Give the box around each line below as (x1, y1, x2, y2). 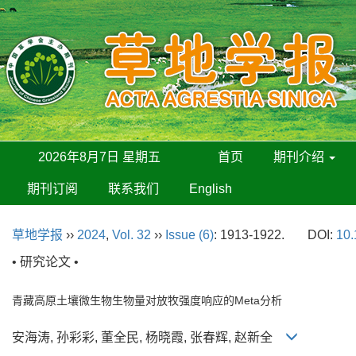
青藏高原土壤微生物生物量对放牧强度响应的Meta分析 (12, 294, 282, 307)
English (189, 182, 232, 195)
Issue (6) (165, 228, 214, 242)
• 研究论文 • (12, 255, 79, 269)
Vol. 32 (112, 228, 151, 242)
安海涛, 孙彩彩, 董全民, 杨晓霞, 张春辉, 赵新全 (12, 331, 285, 344)
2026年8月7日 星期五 (38, 150, 161, 164)
